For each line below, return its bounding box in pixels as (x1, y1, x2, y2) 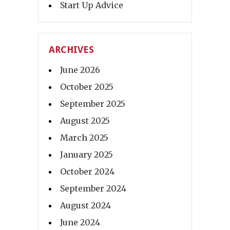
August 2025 (60, 116, 110, 126)
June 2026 (60, 65, 100, 75)
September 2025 (60, 99, 125, 109)
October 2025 (60, 82, 113, 92)
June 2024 (60, 217, 100, 228)
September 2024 (60, 183, 126, 194)
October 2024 (60, 166, 114, 177)
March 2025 (60, 132, 108, 143)
